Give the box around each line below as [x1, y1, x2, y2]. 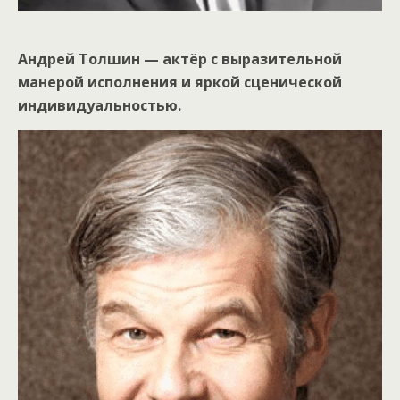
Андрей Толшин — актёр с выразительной [18, 49, 342, 70]
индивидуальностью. [18, 96, 181, 116]
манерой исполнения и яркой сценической [18, 72, 342, 93]
